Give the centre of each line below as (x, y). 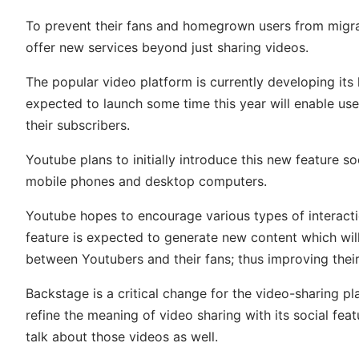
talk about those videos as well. (122, 336)
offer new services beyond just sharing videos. (167, 47)
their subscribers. (78, 125)
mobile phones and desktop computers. (146, 181)
